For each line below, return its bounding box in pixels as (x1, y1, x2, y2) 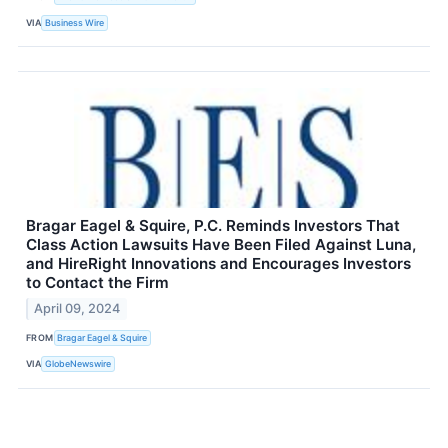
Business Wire (45, 16, 105, 28)
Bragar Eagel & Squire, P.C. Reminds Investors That (26, 216, 400, 236)
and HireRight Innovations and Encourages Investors (26, 254, 411, 274)
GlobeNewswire (45, 358, 112, 370)
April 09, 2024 (34, 300, 121, 316)
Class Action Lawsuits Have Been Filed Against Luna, (26, 235, 416, 255)
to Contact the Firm (26, 273, 169, 293)
